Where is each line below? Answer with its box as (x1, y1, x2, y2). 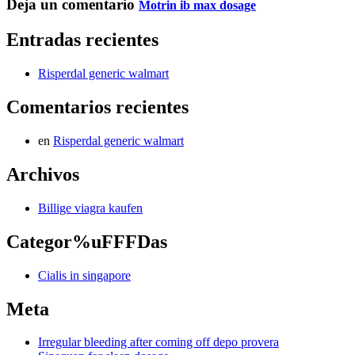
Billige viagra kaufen (38, 200, 143, 215)
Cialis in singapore (38, 268, 131, 282)
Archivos (6, 163, 79, 185)
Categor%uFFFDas (6, 231, 167, 252)
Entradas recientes (6, 29, 158, 51)
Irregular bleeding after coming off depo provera (38, 335, 279, 349)
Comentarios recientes (6, 97, 189, 118)
